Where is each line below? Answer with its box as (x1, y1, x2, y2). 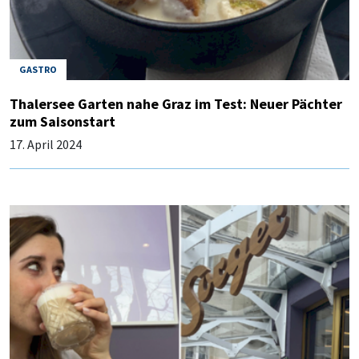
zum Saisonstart (10, 111, 115, 131)
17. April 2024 (10, 135, 82, 152)
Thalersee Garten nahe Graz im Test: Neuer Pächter (10, 94, 342, 113)
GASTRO (19, 63, 57, 75)
